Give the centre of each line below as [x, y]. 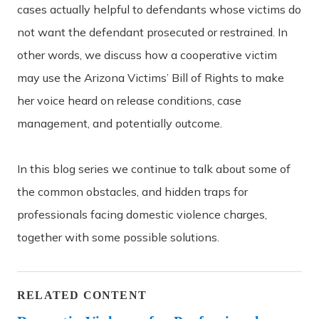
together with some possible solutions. [118, 237]
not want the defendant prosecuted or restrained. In [152, 32]
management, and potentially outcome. [120, 123]
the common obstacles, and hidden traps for [132, 192]
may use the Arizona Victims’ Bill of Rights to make [151, 78]
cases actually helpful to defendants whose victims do [159, 9]
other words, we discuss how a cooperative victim [147, 55]
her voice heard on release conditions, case [129, 100]
